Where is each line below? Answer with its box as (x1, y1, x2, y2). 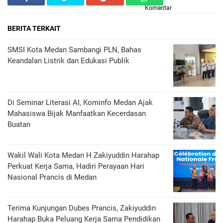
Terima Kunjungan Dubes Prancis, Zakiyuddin (7, 204, 156, 213)
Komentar (145, 4, 172, 11)
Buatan (7, 120, 30, 129)
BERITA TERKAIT (7, 24, 61, 32)
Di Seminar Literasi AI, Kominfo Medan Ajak (7, 98, 153, 107)
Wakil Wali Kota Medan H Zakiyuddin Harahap (7, 151, 159, 160)
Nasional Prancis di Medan (7, 173, 97, 182)
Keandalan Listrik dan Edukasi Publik (7, 56, 129, 65)
